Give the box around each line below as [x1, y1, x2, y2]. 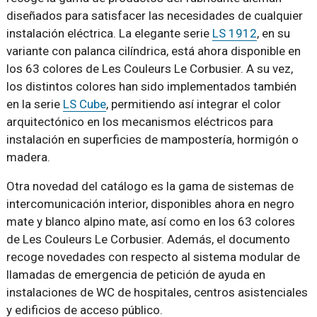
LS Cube [62, 96, 106, 111]
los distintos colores [6, 79, 119, 93]
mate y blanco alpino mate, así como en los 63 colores [6, 214, 295, 229]
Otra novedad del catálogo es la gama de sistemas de [6, 178, 294, 193]
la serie [18, 96, 63, 111]
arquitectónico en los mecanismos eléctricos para [6, 114, 273, 129]
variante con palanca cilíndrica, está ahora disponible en [6, 43, 301, 58]
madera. [6, 149, 50, 164]
